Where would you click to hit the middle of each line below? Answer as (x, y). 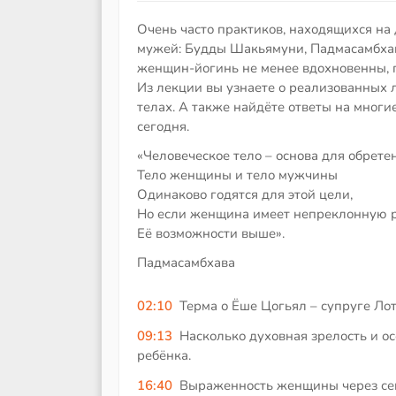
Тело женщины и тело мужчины (237, 175)
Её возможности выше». (211, 234)
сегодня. (163, 126)
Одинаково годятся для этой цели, (245, 195)
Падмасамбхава (186, 263)
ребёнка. (164, 355)
